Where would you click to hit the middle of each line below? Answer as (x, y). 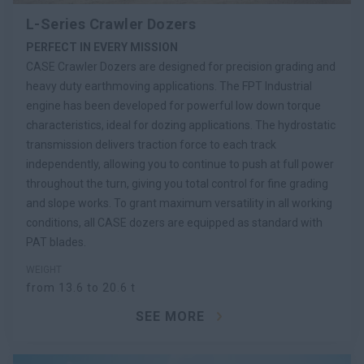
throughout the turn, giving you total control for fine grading (177, 184)
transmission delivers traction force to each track (151, 145)
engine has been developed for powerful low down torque (173, 106)
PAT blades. (56, 243)
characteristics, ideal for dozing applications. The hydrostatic (181, 126)
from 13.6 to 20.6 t (81, 288)
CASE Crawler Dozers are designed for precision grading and (181, 67)
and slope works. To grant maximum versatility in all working (179, 204)
